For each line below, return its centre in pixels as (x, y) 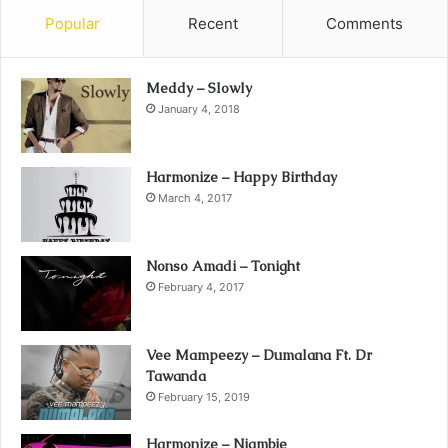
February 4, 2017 (201, 286)
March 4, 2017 (195, 197)
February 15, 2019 (204, 396)
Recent (212, 23)
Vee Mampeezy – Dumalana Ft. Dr (259, 354)
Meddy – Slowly (199, 87)
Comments (365, 23)
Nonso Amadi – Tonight (223, 265)
